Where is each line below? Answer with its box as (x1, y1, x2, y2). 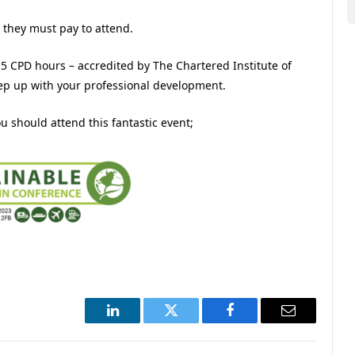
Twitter (170, 315, 212, 330)
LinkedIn (111, 315, 164, 330)
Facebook (228, 315, 284, 330)
